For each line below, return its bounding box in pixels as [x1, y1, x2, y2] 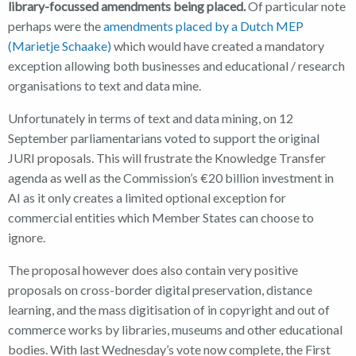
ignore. [8, 229, 45, 245]
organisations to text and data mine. [8, 77, 201, 93]
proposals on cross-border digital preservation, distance [8, 281, 312, 297]
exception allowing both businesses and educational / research [8, 57, 345, 73]
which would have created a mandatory [111, 37, 324, 53]
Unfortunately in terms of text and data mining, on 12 [8, 110, 293, 126]
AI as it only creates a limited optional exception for [8, 189, 286, 205]
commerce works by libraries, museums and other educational [8, 321, 342, 337]
